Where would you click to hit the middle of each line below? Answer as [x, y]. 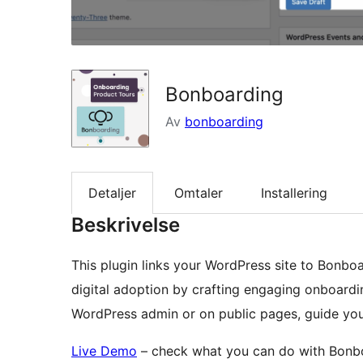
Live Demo [104, 351]
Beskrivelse [126, 225]
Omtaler [199, 192]
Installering [294, 192]
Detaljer [112, 192]
